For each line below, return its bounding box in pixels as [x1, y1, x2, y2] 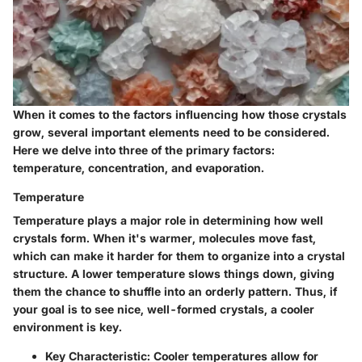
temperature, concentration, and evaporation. [13, 160, 264, 175]
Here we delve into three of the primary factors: [13, 142, 275, 157]
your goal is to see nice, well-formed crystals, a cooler [13, 301, 314, 316]
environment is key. [13, 319, 122, 334]
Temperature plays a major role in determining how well [13, 213, 323, 227]
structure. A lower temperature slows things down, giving [13, 266, 335, 280]
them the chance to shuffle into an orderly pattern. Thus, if [13, 284, 337, 298]
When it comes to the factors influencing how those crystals [13, 107, 347, 121]
